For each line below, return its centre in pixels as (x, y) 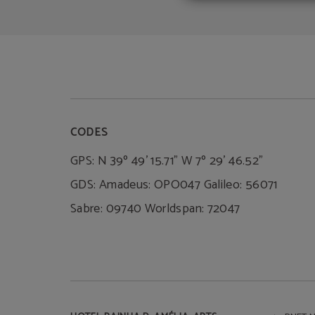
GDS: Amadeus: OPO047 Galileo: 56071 (174, 185)
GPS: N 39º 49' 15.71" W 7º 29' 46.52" (167, 161)
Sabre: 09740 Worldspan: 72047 (155, 209)
